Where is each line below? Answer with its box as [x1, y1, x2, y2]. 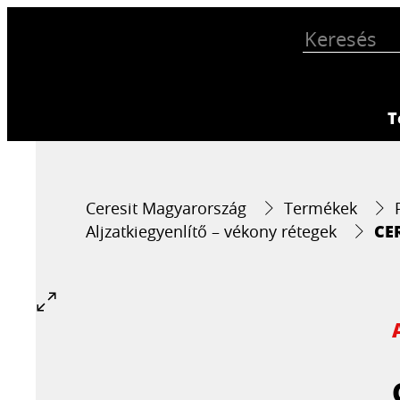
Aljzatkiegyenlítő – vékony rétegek [86, 221, 337, 242]
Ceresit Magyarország [86, 197, 247, 219]
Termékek [284, 197, 358, 219]
